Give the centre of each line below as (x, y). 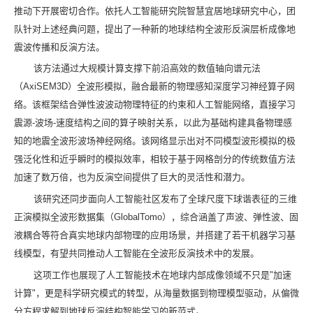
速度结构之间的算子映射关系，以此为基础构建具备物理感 (174, 123)
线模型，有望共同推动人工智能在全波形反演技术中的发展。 (137, 254)
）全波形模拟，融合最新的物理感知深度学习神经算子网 (181, 87)
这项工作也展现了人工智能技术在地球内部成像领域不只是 (152, 275)
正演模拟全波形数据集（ (64, 217)
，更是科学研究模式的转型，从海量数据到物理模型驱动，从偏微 (167, 293)
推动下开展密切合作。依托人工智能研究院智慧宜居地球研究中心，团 (155, 10)
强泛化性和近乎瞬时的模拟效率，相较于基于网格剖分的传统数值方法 (155, 159)
